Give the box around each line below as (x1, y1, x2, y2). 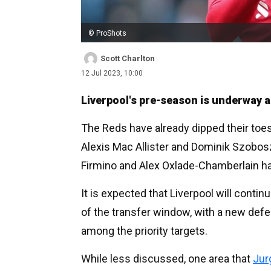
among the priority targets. (81, 224, 207, 237)
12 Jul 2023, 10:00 (81, 68, 143, 77)
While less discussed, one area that (81, 252, 253, 265)
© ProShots (88, 28, 126, 38)
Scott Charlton (100, 53, 155, 63)
